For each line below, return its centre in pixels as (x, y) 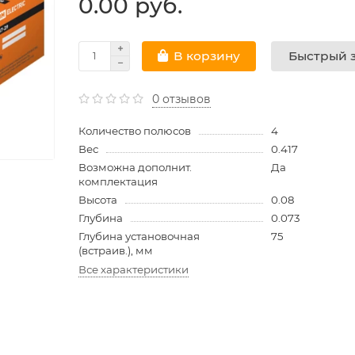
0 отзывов (181, 99)
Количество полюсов (135, 130)
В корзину (207, 56)
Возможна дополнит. (135, 167)
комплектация (118, 181)
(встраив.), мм (116, 250)
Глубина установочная (139, 236)
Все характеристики (134, 269)
